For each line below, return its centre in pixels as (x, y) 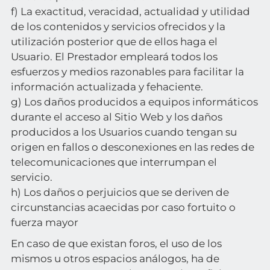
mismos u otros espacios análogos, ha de (115, 259)
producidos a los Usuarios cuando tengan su (124, 132)
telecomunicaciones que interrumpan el (114, 162)
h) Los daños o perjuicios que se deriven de (120, 192)
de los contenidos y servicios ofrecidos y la (118, 27)
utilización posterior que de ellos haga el (114, 42)
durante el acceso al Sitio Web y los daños (116, 117)
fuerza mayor (44, 222)
